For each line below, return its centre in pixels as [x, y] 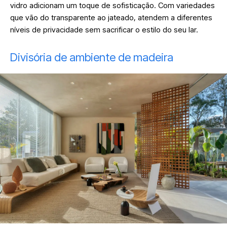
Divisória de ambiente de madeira [92, 57]
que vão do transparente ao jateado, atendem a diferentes [111, 17]
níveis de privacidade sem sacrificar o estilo [85, 29]
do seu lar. [180, 29]
